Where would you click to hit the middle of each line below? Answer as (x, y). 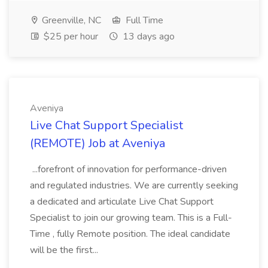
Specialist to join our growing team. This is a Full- (131, 218)
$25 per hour (70, 36)
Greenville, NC (70, 20)
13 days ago (147, 36)
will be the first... (65, 250)
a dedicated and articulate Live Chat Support (122, 202)
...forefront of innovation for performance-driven (128, 169)
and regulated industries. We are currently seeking (134, 185)
